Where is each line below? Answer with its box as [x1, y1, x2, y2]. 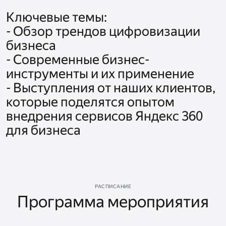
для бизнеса [6, 123, 81, 138]
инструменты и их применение [6, 66, 197, 82]
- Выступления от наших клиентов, [6, 80, 215, 96]
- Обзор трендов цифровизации [6, 24, 200, 39]
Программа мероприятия [17, 192, 209, 212]
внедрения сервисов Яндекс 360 [6, 108, 203, 124]
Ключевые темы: [6, 10, 109, 25]
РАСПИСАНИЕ [95, 184, 131, 190]
